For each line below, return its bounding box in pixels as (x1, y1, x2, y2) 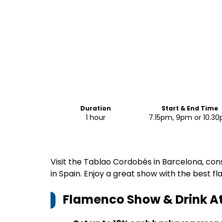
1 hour (85, 112, 106, 122)
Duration (80, 104, 111, 112)
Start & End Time (162, 104, 219, 112)
